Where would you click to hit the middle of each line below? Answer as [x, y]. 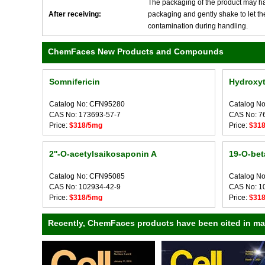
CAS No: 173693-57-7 [85, 115]
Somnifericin [74, 82]
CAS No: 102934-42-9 [85, 187]
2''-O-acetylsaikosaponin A [103, 154]
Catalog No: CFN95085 [87, 176]
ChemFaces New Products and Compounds [136, 51]
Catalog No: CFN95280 [87, 104]
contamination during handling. [198, 26]
